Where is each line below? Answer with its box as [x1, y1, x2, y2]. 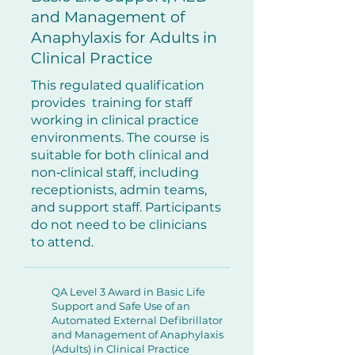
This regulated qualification [31, 78, 204, 93]
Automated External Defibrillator [52, 314, 223, 326]
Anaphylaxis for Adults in [31, 29, 217, 47]
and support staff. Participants [31, 200, 221, 215]
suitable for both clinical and [31, 147, 209, 162]
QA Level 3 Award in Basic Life [52, 285, 205, 298]
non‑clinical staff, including [31, 165, 199, 180]
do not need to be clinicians [31, 217, 207, 232]
